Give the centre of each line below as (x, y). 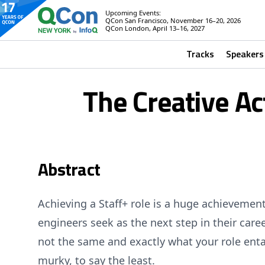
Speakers (245, 54)
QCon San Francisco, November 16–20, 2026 (173, 20)
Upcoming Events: (133, 12)
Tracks (200, 54)
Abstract (69, 169)
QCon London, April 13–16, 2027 (155, 28)
